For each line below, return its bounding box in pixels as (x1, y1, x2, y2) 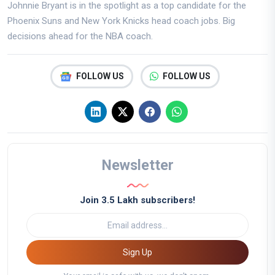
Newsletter (101, 157, 174, 174)
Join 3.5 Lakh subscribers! (80, 195, 195, 206)
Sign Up (142, 247, 152, 257)
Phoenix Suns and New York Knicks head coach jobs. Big (7, 15, 235, 27)
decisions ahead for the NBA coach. (7, 31, 153, 42)
